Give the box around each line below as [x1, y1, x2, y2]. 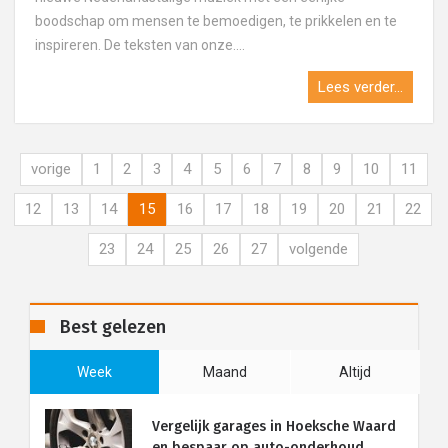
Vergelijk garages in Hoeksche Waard [152, 418, 396, 435]
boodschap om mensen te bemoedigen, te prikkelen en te [35, 13, 397, 29]
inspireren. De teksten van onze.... [35, 37, 245, 53]
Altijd [339, 364, 372, 380]
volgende [289, 240, 348, 258]
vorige [30, 160, 71, 178]
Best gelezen [60, 316, 166, 338]
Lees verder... [318, 78, 403, 96]
